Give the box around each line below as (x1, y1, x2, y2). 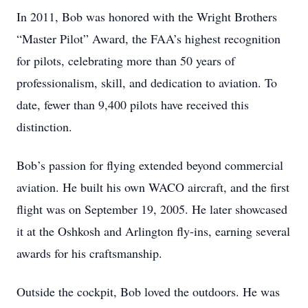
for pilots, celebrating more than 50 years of (16, 52, 235, 69)
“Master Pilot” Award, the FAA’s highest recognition (16, 30, 280, 47)
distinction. (16, 118, 72, 135)
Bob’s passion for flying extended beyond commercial (16, 157, 283, 173)
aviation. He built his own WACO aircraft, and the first (16, 179, 289, 195)
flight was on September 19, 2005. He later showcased (16, 201, 287, 217)
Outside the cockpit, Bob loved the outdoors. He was (16, 283, 280, 300)
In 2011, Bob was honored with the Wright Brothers (16, 8, 277, 25)
